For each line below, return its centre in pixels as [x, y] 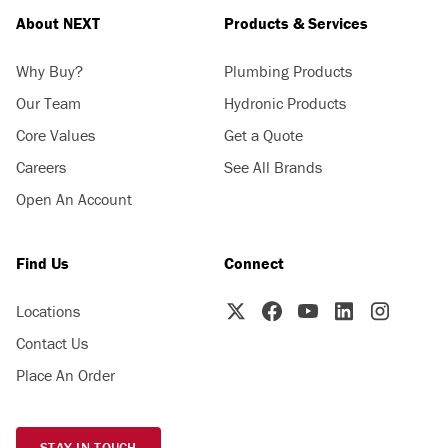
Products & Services [296, 23]
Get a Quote [263, 135]
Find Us [42, 263]
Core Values [55, 135]
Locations [48, 311]
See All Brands [273, 167]
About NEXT [58, 23]
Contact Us [52, 343]
